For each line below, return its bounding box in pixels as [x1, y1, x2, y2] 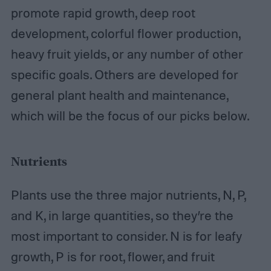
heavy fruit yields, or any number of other [10, 45, 243, 62]
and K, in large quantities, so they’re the [10, 207, 233, 223]
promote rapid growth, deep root [10, 4, 195, 21]
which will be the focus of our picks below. [10, 107, 249, 123]
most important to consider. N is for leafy [10, 227, 242, 244]
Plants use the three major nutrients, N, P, [10, 186, 246, 203]
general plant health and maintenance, [10, 87, 228, 103]
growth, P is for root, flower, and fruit [10, 248, 215, 264]
